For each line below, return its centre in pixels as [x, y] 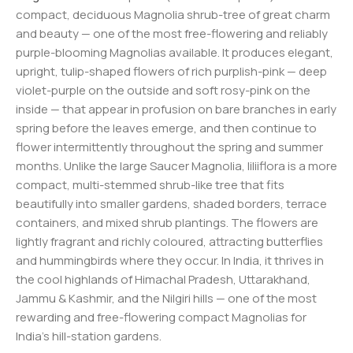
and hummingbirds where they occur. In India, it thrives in [170, 260]
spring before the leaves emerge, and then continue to [166, 128]
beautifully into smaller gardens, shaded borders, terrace [171, 203]
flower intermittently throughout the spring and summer [169, 147]
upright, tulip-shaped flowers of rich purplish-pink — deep [171, 71]
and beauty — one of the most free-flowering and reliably [172, 33]
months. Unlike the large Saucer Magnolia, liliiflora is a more [176, 165]
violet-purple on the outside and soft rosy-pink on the [163, 90]
